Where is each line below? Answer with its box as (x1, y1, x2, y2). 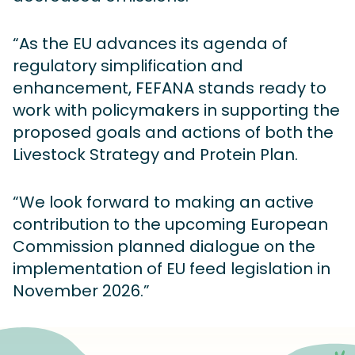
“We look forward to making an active (13, 191, 314, 214)
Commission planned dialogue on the (13, 235, 315, 258)
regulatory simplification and (13, 55, 243, 78)
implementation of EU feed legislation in (13, 258, 330, 281)
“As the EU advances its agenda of (13, 32, 288, 55)
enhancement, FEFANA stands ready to (13, 77, 326, 100)
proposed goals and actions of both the (13, 121, 334, 144)
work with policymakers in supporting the (13, 99, 340, 122)
